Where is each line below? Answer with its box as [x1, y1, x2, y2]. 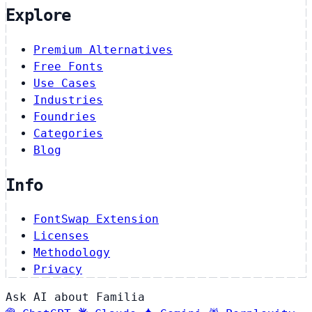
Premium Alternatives [33, 42, 173, 56]
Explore [6, 5, 71, 25]
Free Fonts [33, 59, 103, 73]
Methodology [33, 246, 110, 260]
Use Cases [33, 76, 96, 90]
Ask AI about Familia [6, 290, 145, 304]
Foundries [33, 109, 96, 123]
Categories [33, 126, 103, 140]
